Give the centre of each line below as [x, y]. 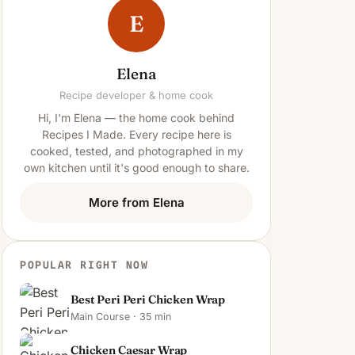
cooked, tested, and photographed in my [136, 151]
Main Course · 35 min [121, 316]
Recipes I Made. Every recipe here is [136, 134]
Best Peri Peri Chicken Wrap [148, 299]
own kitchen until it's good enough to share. [136, 168]
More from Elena [136, 202]
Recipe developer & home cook [136, 95]
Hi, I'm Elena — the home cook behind [136, 118]
